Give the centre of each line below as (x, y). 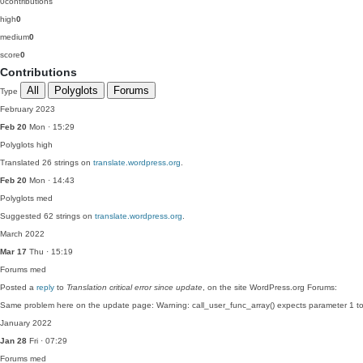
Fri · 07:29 (47, 341)
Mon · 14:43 (51, 180)
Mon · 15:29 (51, 127)
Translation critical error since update (135, 287)
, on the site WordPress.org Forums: (270, 287)
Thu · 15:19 (50, 252)
